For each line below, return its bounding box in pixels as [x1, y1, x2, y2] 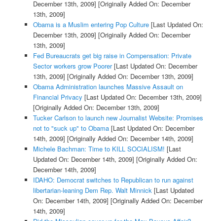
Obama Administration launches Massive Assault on [33, 82, 183, 92]
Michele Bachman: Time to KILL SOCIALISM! [33, 144, 165, 154]
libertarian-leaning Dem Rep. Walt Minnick [33, 185, 152, 195]
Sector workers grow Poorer [33, 61, 112, 71]
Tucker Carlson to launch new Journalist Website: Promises [33, 113, 203, 123]
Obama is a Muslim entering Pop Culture [33, 20, 149, 30]
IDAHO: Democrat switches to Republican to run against [33, 175, 193, 185]
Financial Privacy [33, 92, 82, 102]
